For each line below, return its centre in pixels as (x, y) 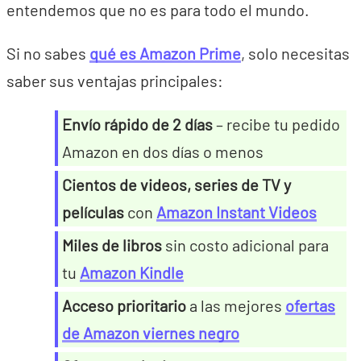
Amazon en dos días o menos (163, 151)
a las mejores (236, 305)
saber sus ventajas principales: (115, 81)
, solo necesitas (295, 53)
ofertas (310, 305)
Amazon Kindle (132, 272)
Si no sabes (48, 53)
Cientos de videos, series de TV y (176, 185)
